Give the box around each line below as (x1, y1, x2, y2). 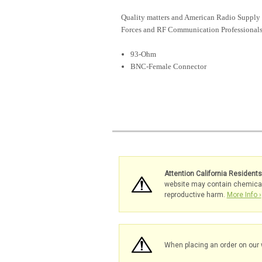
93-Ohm (130, 50, 157, 59)
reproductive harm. (164, 191, 227, 199)
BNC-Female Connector (130, 62, 207, 71)
